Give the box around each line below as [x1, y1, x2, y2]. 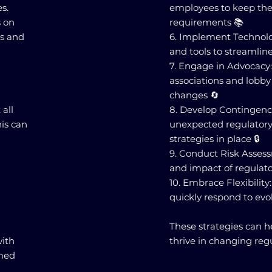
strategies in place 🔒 [169, 133, 260, 144]
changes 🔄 [169, 89, 220, 101]
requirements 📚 [169, 16, 244, 28]
